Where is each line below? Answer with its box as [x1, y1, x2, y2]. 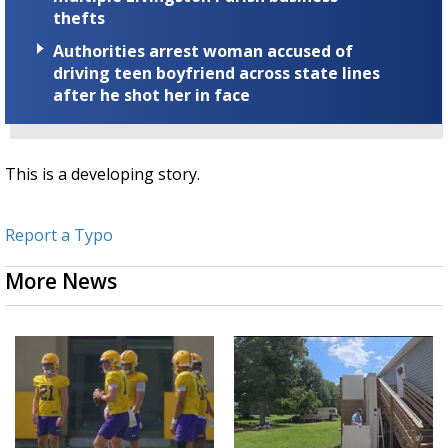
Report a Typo [5, 223, 113, 246]
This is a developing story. [5, 162, 200, 185]
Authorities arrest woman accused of [53, 39, 353, 62]
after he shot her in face [53, 83, 250, 106]
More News [5, 266, 117, 295]
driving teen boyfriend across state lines [53, 61, 380, 84]
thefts [53, 6, 105, 29]
